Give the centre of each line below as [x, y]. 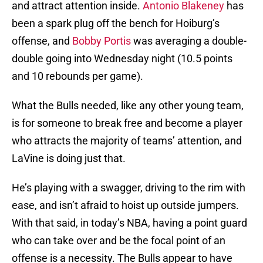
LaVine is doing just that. [69, 159]
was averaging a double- [189, 41]
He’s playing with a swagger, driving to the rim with [129, 188]
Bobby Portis [102, 41]
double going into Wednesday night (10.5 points [122, 59]
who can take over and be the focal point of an [119, 241]
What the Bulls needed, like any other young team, [128, 106]
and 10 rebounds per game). [77, 76]
